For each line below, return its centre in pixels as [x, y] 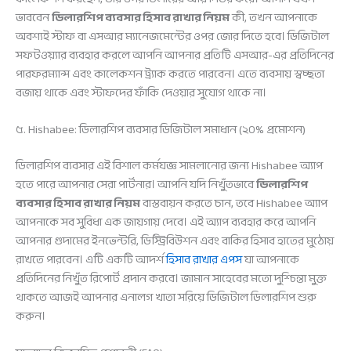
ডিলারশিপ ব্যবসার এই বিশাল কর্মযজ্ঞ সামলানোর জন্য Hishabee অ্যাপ [169, 165]
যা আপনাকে [271, 259]
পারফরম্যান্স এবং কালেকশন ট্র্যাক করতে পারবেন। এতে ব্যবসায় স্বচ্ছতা [170, 74]
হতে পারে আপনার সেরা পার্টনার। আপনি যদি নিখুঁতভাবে [136, 184]
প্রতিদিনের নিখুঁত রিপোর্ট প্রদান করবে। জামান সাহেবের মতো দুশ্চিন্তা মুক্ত [171, 278]
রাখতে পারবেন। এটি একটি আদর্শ [91, 259]
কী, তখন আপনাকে [273, 17]
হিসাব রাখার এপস [204, 259]
